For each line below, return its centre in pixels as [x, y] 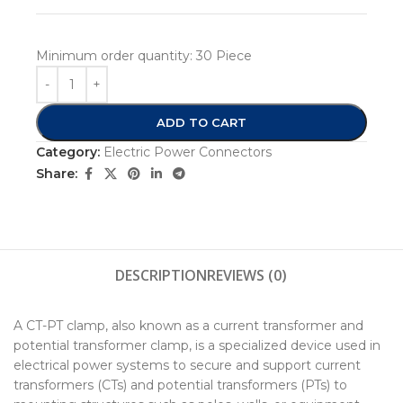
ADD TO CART [201, 122]
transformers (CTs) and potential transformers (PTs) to [180, 385]
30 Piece [224, 55]
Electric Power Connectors [188, 152]
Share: [57, 174]
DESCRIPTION [161, 275]
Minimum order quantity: [116, 55]
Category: [68, 152]
